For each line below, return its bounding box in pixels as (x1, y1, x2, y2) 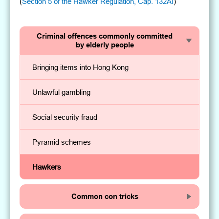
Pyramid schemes (32, 137, 91, 146)
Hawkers (32, 162, 62, 171)
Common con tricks (71, 192, 138, 201)
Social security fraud (32, 112, 98, 121)
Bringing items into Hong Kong (32, 63, 129, 71)
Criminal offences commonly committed (37, 32, 173, 41)
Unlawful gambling (32, 88, 91, 96)
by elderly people (75, 41, 134, 50)
